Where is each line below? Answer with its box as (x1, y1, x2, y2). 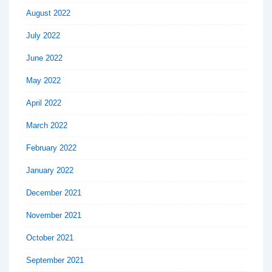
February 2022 (26, 143, 76, 153)
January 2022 (26, 166, 73, 175)
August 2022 (26, 8, 70, 18)
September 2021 (26, 256, 84, 265)
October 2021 (26, 233, 73, 243)
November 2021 (26, 211, 81, 220)
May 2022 (26, 76, 61, 86)
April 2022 (26, 98, 61, 108)
